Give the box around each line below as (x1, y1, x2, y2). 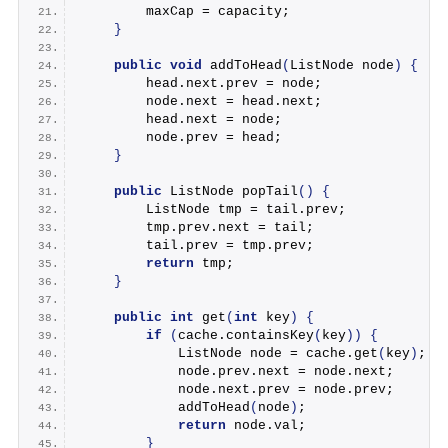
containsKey (225, 327, 314, 343)
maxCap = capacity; (81, 3, 290, 19)
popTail (241, 183, 298, 199)
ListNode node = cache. (81, 345, 354, 361)
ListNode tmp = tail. (81, 201, 306, 217)
